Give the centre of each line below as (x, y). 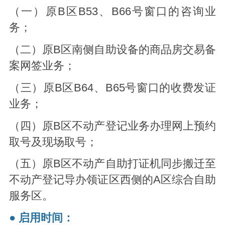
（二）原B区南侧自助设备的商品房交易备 (113, 49)
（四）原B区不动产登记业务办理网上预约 (113, 126)
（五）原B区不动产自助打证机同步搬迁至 (113, 164)
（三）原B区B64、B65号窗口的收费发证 (113, 88)
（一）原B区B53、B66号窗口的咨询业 (113, 11)
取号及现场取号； (53, 142)
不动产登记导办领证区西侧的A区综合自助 (113, 180)
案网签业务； (42, 66)
